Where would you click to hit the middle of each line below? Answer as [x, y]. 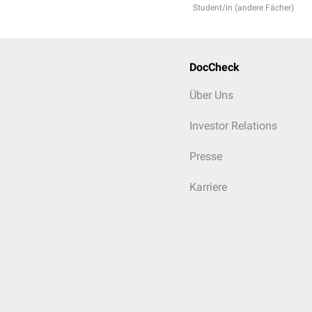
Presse [206, 156]
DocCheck [214, 67]
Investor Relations [233, 126]
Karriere [208, 187]
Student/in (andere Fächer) [243, 8]
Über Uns [211, 95]
